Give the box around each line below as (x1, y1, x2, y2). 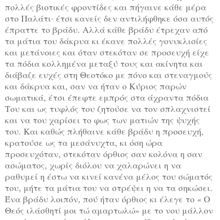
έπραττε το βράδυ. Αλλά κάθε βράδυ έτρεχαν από (5, 23, 208, 35)
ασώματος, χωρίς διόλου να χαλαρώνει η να (5, 159, 181, 171)
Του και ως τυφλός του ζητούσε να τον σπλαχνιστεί (5, 102, 211, 114)
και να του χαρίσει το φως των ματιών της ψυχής (5, 113, 200, 126)
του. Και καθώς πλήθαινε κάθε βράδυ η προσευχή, (5, 125, 204, 137)
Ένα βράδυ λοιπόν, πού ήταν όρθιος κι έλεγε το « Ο (5, 192, 210, 205)
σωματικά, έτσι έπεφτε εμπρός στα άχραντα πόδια (5, 91, 209, 103)
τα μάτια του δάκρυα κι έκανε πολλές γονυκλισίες (5, 34, 207, 47)
